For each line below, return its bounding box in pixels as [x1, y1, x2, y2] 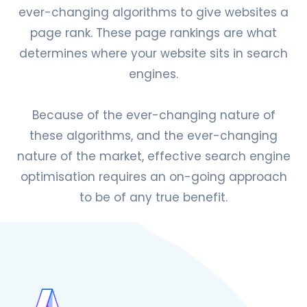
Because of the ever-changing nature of [32, 107, 275, 123]
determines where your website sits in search [19, 45, 288, 62]
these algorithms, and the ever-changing [29, 127, 278, 144]
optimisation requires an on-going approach [20, 169, 287, 185]
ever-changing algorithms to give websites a [19, 4, 288, 21]
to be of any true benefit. [79, 189, 228, 206]
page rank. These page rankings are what [30, 25, 277, 41]
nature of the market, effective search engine [16, 148, 291, 164]
